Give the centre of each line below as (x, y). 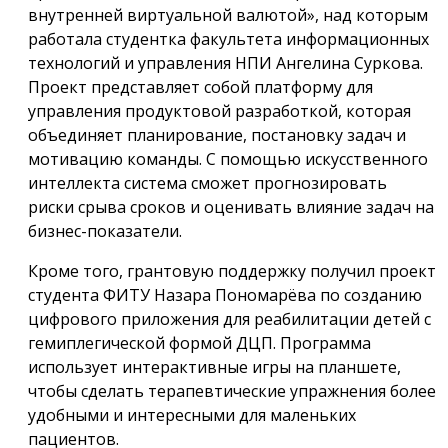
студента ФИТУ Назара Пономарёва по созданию (225, 294)
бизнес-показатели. (105, 230)
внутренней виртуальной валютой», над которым (228, 14)
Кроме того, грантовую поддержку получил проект (232, 270)
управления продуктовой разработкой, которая (219, 110)
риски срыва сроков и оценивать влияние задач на (231, 206)
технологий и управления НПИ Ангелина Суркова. (225, 62)
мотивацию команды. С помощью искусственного (228, 158)
